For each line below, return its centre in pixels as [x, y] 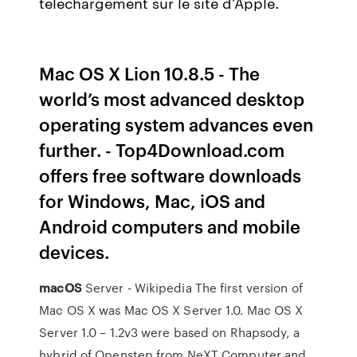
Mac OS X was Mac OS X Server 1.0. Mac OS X [171, 310]
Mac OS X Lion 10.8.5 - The [150, 73]
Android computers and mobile [170, 226]
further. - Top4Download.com [162, 149]
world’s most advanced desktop [172, 98]
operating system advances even [177, 124]
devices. [75, 251]
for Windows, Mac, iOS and [153, 200]
